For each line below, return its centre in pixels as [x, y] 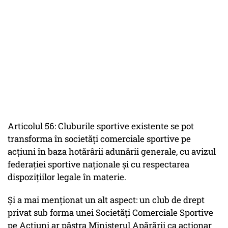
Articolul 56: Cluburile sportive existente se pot [101, 126]
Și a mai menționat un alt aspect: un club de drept [106, 200]
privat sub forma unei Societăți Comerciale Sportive [110, 213]
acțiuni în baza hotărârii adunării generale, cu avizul [112, 152]
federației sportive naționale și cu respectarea [98, 164]
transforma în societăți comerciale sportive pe [99, 139]
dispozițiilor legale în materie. [67, 177]
